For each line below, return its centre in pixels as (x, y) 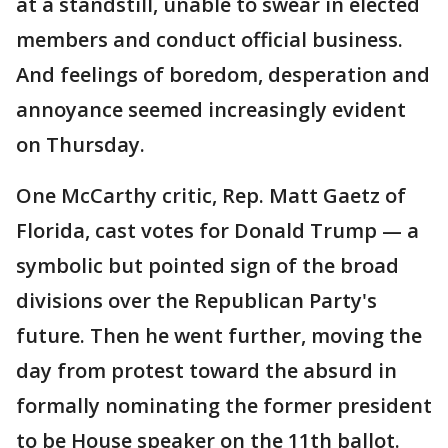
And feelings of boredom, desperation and (223, 74)
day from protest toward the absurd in (206, 370)
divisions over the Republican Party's (196, 300)
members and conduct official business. (209, 39)
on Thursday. (80, 144)
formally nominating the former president (224, 405)
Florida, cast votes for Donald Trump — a (217, 230)
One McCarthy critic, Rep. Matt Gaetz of (211, 195)
